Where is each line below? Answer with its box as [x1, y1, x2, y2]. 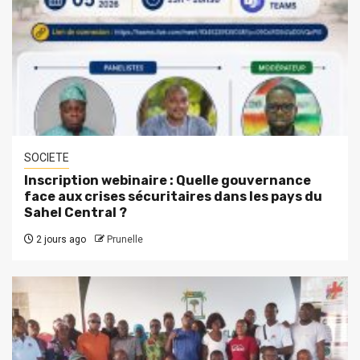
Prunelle [107, 234, 143, 246]
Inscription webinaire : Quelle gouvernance [24, 173, 311, 189]
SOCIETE [24, 151, 69, 165]
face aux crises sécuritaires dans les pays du [24, 189, 322, 205]
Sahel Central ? [24, 205, 127, 221]
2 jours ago [34, 234, 86, 246]
